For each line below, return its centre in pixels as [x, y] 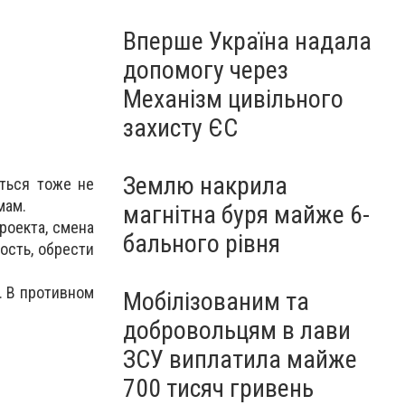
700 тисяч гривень [218, 388]
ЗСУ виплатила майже [240, 359]
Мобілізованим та [216, 301]
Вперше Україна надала [247, 41]
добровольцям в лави [237, 330]
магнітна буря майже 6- [246, 215]
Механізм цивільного [233, 99]
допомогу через [206, 70]
